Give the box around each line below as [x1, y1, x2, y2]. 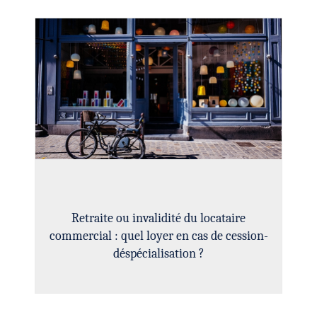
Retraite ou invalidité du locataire [71, 210, 246, 226]
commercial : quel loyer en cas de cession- [49, 228, 268, 243]
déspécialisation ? [113, 246, 204, 261]
